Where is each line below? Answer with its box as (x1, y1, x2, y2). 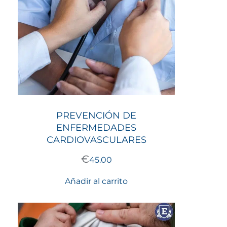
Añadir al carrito (65, 176, 128, 186)
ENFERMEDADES (56, 122, 136, 133)
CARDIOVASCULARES (46, 134, 146, 145)
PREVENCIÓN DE (56, 109, 136, 121)
